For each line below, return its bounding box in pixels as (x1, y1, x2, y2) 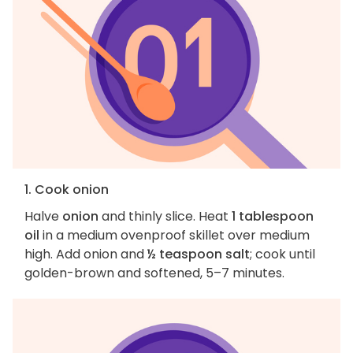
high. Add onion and (24, 245, 147, 264)
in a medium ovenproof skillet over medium (39, 226, 310, 245)
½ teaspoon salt (147, 245, 250, 264)
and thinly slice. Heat (98, 207, 232, 226)
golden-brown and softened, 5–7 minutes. (24, 264, 288, 283)
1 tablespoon (232, 207, 314, 226)
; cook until (250, 245, 315, 264)
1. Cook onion (24, 180, 109, 199)
